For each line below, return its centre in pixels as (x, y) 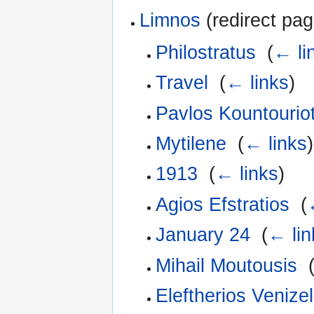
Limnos (170, 20)
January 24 (203, 235)
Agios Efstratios (222, 204)
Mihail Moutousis (226, 265)
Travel (182, 83)
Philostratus (205, 52)
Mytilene (191, 144)
